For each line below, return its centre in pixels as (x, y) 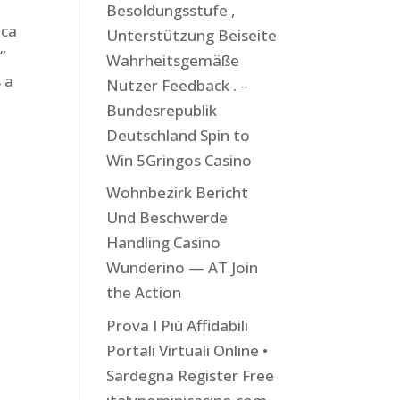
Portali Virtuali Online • (187, 350)
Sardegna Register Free (191, 375)
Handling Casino (164, 242)
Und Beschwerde (167, 217)
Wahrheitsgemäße (173, 60)
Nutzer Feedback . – (178, 85)
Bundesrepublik (162, 110)
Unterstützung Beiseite (192, 35)
